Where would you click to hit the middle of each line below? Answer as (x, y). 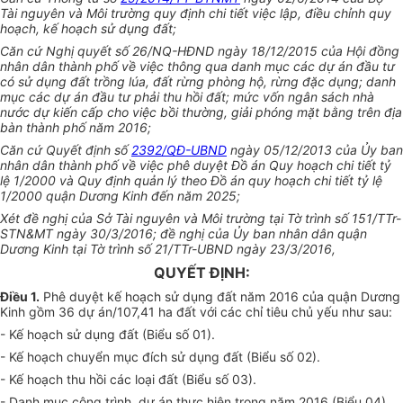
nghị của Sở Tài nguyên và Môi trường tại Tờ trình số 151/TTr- (222, 219)
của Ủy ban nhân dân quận (287, 234)
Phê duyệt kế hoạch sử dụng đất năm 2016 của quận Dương (220, 297)
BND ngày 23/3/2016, (271, 249)
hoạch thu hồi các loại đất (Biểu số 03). (142, 380)
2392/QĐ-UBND (179, 150)
